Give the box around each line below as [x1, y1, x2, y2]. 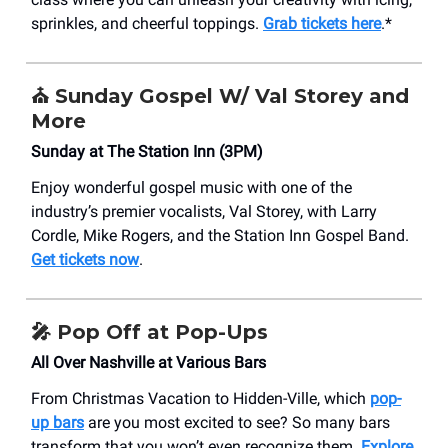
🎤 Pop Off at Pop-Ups [31, 320, 268, 345]
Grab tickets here [263, 14, 381, 34]
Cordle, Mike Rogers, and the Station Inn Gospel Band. [31, 226, 409, 246]
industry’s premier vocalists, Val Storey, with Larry [31, 202, 377, 222]
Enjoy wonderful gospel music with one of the [31, 178, 352, 198]
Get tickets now [31, 250, 139, 270]
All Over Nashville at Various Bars [31, 353, 266, 373]
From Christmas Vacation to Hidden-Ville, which [31, 389, 370, 409]
